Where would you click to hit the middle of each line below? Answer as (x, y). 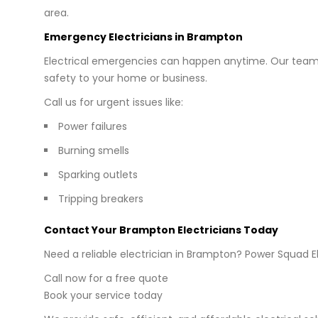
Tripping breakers (101, 198)
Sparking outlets (98, 174)
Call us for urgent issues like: (114, 102)
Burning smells (94, 150)
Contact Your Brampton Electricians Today (161, 230)
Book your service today (103, 295)
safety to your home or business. (126, 78)
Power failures (93, 126)
